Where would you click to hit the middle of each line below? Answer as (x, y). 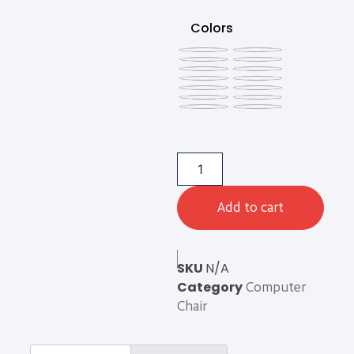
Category (210, 288)
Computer (276, 288)
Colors (212, 28)
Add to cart (250, 207)
